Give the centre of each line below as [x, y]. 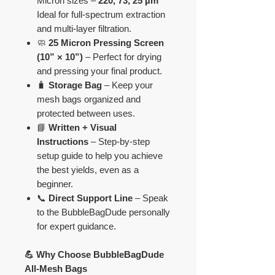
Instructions [63, 142]
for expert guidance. [76, 227]
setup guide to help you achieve [100, 156]
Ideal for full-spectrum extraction [101, 15]
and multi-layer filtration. [84, 29]
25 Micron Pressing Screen [106, 43]
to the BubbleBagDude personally [103, 212]
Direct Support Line [91, 198]
